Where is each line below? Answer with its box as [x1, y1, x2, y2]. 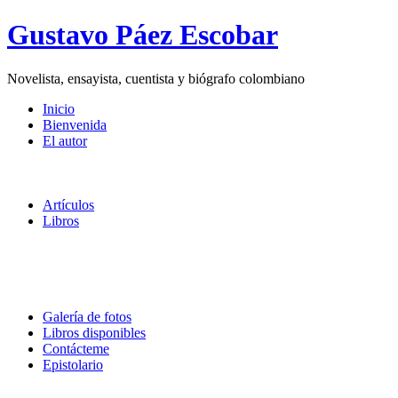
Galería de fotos [43, 308, 131, 324]
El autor [43, 132, 87, 148]
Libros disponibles [43, 324, 146, 340]
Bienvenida [43, 116, 107, 132]
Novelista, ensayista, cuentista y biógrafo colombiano [7, 70, 305, 86]
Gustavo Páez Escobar [7, 19, 278, 52]
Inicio [43, 100, 75, 116]
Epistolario [43, 356, 103, 372]
